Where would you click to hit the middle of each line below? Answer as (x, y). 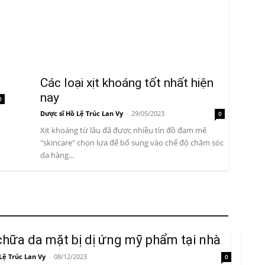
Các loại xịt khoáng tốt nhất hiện (127, 83)
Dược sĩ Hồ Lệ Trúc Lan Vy (82, 114)
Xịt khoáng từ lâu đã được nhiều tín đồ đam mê (123, 130)
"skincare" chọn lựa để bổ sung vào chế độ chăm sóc (132, 143)
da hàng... (57, 155)
